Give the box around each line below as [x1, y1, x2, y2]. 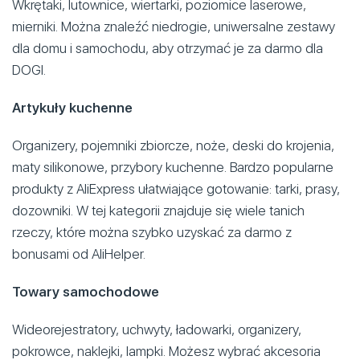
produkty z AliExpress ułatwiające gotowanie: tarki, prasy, [12, 180, 340, 197]
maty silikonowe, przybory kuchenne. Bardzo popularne [12, 158, 333, 175]
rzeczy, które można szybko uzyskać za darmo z [12, 223, 292, 240]
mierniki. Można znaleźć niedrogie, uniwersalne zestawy [12, 18, 335, 35]
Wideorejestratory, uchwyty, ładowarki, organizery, [12, 321, 301, 337]
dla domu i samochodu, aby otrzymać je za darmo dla [12, 39, 323, 56]
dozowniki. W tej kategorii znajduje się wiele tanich [12, 202, 305, 219]
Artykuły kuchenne [12, 99, 133, 116]
